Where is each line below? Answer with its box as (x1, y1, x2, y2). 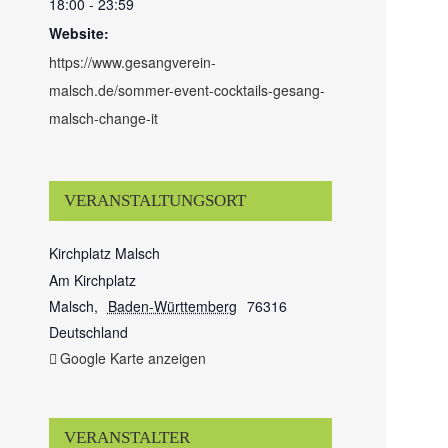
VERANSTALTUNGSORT (64, 190, 247, 210)
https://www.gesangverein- (49, 51, 217, 72)
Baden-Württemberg (107, 295, 237, 316)
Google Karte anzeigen (60, 347, 207, 368)
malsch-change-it (49, 107, 159, 128)
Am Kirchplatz (49, 269, 137, 290)
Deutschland (49, 321, 129, 342)
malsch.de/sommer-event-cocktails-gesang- (49, 79, 326, 100)
